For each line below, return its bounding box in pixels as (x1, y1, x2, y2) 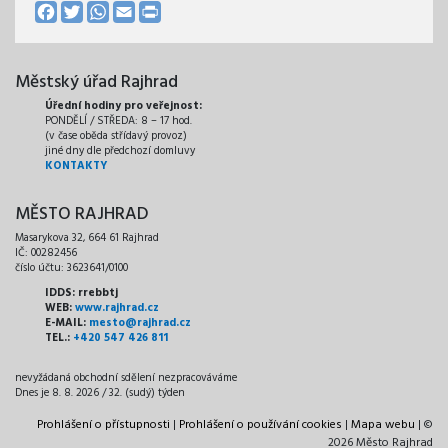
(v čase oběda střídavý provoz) (45, 127, 187, 146)
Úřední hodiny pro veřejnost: (45, 97, 202, 116)
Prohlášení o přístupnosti (37, 415, 170, 436)
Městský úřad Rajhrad (15, 69, 178, 98)
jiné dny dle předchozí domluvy (45, 142, 195, 161)
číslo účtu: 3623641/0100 (15, 259, 128, 278)
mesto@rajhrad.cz (89, 314, 191, 333)
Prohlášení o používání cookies (179, 415, 342, 436)
